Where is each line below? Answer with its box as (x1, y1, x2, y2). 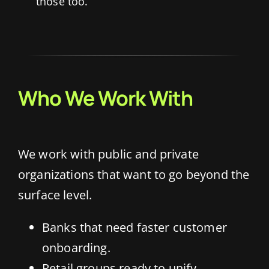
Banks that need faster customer (41, 219, 227, 236)
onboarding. (41, 240, 110, 256)
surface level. (17, 187, 92, 204)
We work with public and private (17, 146, 199, 163)
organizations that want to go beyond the (17, 166, 250, 183)
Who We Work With (17, 84, 193, 112)
